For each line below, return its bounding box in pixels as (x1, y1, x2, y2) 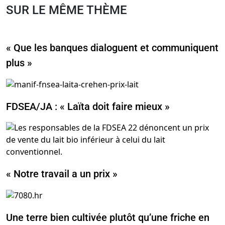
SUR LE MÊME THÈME (6, 3, 127, 18)
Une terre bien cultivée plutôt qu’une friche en (6, 211, 209, 223)
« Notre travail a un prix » (6, 168, 118, 180)
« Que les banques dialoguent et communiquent (6, 42, 218, 54)
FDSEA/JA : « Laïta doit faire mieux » (6, 100, 170, 113)
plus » (6, 57, 32, 69)
